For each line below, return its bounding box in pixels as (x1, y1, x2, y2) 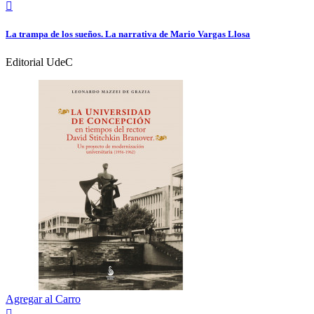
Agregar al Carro (6, 292, 81, 305)
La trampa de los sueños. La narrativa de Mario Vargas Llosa (6, 29, 250, 40)
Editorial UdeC (6, 55, 73, 68)
